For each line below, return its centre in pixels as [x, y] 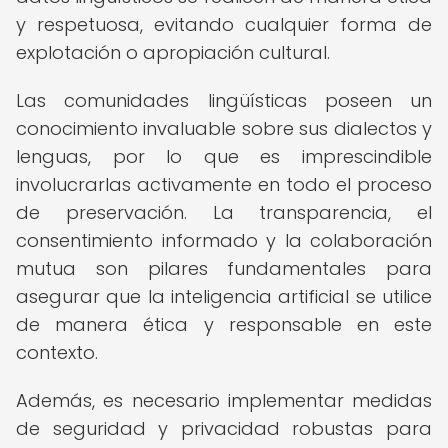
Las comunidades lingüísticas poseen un [224, 100]
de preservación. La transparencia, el [224, 212]
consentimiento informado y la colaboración [224, 240]
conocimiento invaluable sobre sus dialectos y [224, 128]
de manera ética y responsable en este [224, 324]
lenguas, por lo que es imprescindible [224, 156]
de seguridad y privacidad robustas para [224, 428]
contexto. [57, 352]
